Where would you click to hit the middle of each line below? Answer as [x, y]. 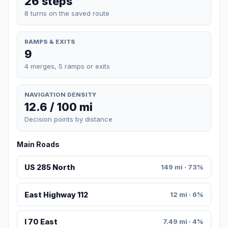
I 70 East [41, 222]
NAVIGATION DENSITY [60, 94]
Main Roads [38, 145]
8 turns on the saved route [67, 13]
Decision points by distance [68, 119]
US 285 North [49, 167]
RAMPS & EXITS [50, 41]
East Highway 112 [56, 194]
